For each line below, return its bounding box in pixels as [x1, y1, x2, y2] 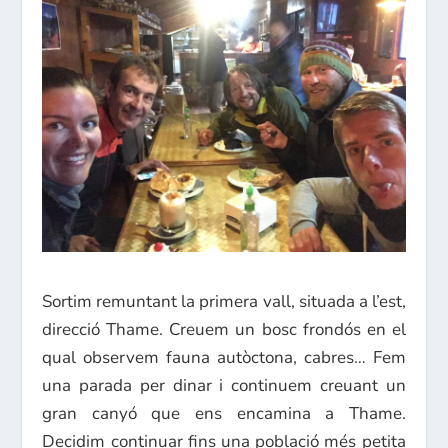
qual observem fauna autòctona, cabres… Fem [42, 345, 406, 369]
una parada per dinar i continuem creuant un [42, 373, 406, 397]
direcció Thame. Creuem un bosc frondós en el [42, 317, 406, 341]
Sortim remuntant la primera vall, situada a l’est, [42, 289, 406, 313]
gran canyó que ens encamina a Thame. [42, 401, 406, 425]
